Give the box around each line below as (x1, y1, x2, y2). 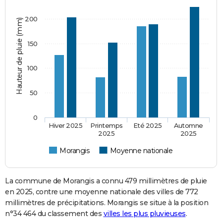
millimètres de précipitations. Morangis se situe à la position (5, 198, 208, 207)
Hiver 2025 (49, 121, 83, 129)
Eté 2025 (133, 121, 163, 129)
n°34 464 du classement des (5, 209, 104, 218)
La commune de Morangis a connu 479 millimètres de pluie (5, 176, 207, 185)
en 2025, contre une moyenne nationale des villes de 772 (5, 187, 198, 196)
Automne (173, 121, 204, 129)
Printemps (90, 121, 123, 129)
